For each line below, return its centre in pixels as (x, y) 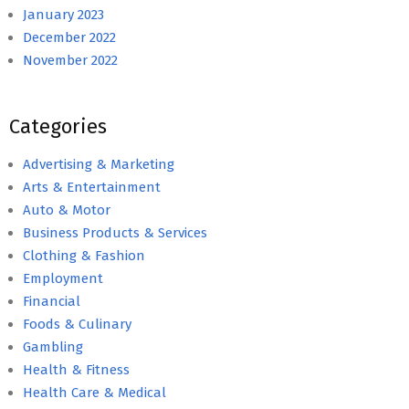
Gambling (53, 346)
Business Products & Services (115, 232)
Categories (58, 126)
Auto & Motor (67, 210)
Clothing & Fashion (84, 255)
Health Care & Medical (94, 392)
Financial (52, 301)
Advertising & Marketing (99, 164)
